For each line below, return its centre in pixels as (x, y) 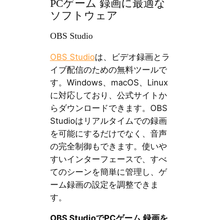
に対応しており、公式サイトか (108, 95)
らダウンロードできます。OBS (109, 108)
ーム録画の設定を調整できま (104, 184)
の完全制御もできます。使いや (108, 146)
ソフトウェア (84, 16)
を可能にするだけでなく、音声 (108, 133)
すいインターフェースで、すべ (108, 159)
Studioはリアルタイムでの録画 (108, 121)
